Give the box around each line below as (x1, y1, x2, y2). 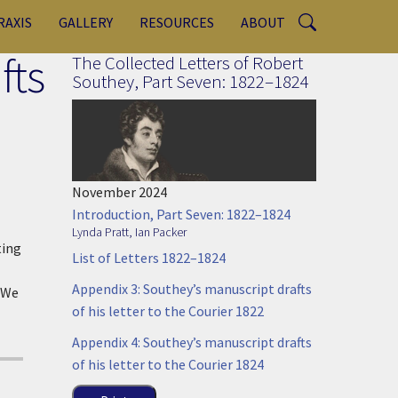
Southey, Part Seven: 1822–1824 (72, 69, 309, 93)
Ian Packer (135, 223, 187, 240)
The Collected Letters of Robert (72, 51, 303, 75)
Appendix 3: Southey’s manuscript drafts (72, 279, 312, 298)
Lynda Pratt (72, 223, 129, 240)
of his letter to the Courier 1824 (72, 354, 264, 373)
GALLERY (59, 13, 113, 31)
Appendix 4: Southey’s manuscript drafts (72, 332, 312, 351)
